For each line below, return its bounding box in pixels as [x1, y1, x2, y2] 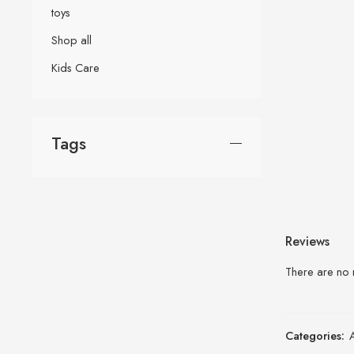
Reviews [285, 232, 330, 250]
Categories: [285, 326, 345, 344]
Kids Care [51, 58, 100, 76]
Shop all [51, 31, 92, 48]
